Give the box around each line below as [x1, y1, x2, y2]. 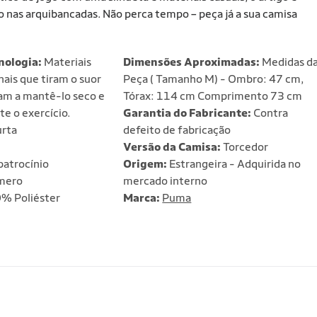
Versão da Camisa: [123, 140, 221, 154]
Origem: [123, 157, 168, 171]
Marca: [123, 191, 163, 204]
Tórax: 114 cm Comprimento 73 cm [123, 89, 303, 103]
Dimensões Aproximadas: [123, 55, 260, 69]
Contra [251, 106, 289, 120]
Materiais [41, 55, 91, 69]
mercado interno [123, 174, 208, 188]
